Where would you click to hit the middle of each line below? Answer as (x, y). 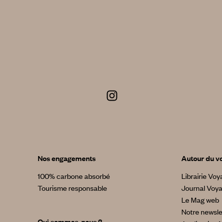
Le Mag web (200, 200)
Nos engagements (66, 158)
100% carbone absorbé (74, 176)
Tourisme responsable (72, 188)
